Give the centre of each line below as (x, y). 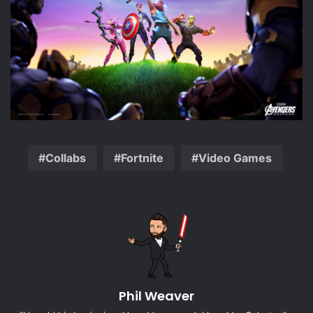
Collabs (65, 158)
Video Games (235, 158)
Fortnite (142, 158)
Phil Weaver (156, 296)
